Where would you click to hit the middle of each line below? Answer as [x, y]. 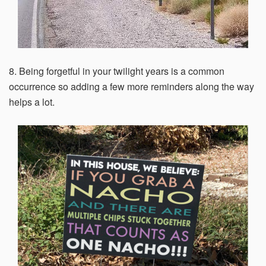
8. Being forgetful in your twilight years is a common [117, 71]
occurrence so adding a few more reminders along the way [132, 86]
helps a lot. [32, 102]
